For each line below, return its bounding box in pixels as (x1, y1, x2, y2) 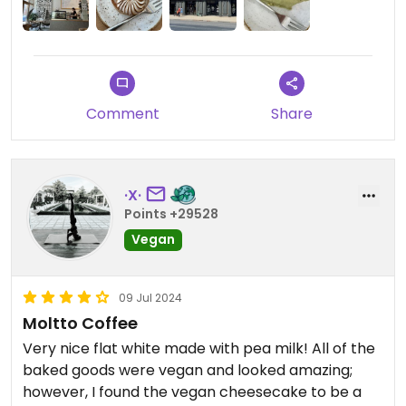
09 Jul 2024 (119, 290, 182, 306)
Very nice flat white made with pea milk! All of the (23, 338, 375, 360)
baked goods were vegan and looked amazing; (23, 360, 353, 382)
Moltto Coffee (23, 312, 138, 335)
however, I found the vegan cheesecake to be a (23, 382, 362, 403)
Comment (85, 103, 159, 125)
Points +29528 (124, 204, 218, 223)
